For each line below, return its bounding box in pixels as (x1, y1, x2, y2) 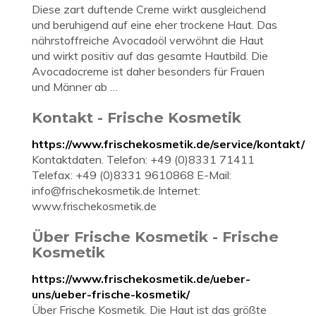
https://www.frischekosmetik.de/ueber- (32, 272, 250, 286)
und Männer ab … (32, 80, 118, 94)
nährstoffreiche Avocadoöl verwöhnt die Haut (32, 33, 264, 47)
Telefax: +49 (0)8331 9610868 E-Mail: (32, 168, 231, 182)
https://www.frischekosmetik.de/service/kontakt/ (32, 137, 305, 151)
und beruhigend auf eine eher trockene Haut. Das (32, 18, 277, 32)
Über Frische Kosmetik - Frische (32, 228, 279, 245)
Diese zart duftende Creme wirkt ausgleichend (32, 2, 266, 16)
